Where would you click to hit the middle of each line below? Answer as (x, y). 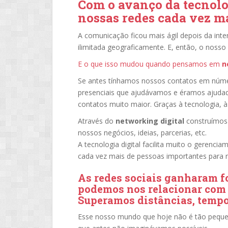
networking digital (150, 121)
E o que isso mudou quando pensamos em (150, 64)
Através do (97, 121)
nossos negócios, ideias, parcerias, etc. (142, 133)
